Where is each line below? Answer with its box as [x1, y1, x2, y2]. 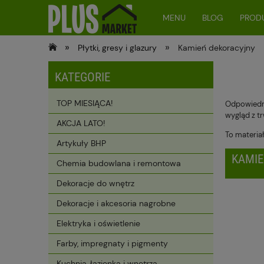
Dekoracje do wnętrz [57, 178, 134, 189]
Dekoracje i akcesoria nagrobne [57, 198, 176, 209]
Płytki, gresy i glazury [78, 42, 157, 53]
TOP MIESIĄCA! [57, 98, 113, 109]
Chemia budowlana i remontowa [57, 158, 181, 169]
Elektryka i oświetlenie [57, 218, 140, 229]
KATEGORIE [55, 70, 110, 84]
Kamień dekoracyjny [178, 42, 256, 53]
